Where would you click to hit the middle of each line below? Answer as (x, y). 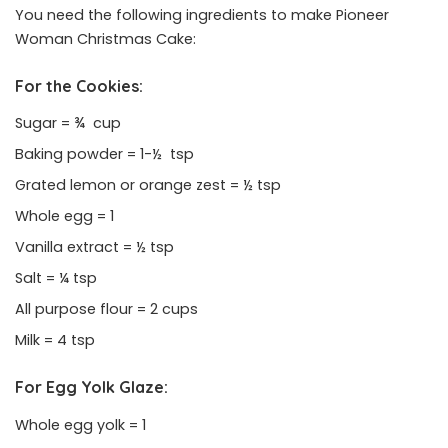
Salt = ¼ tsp (56, 278)
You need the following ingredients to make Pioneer (202, 14)
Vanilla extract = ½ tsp (94, 247)
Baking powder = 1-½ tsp (104, 154)
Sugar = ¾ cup (68, 123)
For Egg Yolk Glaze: (91, 387)
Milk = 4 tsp (55, 340)
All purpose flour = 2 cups (106, 309)
